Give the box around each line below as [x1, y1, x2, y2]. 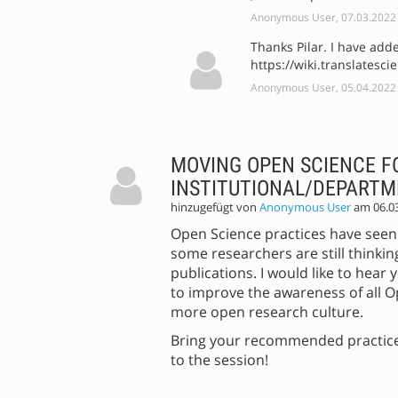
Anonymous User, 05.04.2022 [251, 80, 396, 96]
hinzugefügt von [171, 200, 259, 216]
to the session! [171, 350, 268, 370]
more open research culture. [171, 302, 363, 322]
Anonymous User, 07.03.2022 [251, 10, 396, 26]
